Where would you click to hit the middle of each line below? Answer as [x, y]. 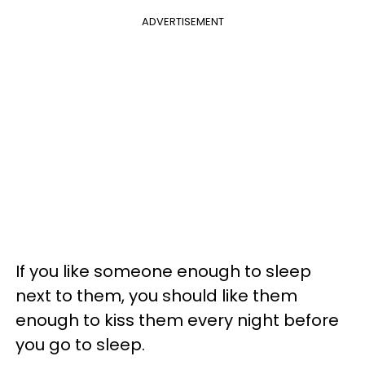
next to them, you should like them [156, 296]
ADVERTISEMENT [182, 22]
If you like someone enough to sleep [163, 272]
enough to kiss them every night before [177, 321]
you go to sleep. [80, 345]
